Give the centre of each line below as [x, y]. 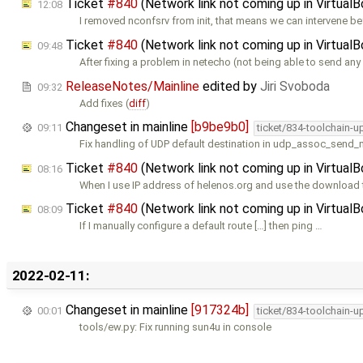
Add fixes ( [105, 103]
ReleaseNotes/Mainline [132, 86]
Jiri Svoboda [295, 86]
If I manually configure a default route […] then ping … [201, 226]
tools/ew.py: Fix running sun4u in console [176, 327]
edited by [230, 86]
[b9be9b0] [220, 127]
